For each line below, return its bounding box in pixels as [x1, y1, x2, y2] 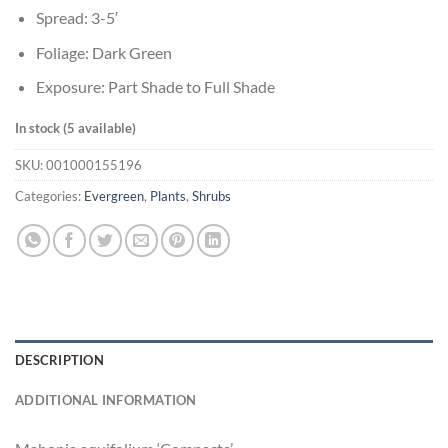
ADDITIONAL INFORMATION [15, 391, 197, 408]
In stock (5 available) [15, 120, 136, 137]
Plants [150, 187, 186, 204]
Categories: [15, 187, 84, 204]
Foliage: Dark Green [35, 42, 172, 62]
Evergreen [84, 187, 144, 204]
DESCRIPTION [15, 351, 104, 368]
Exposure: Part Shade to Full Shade [35, 77, 275, 97]
